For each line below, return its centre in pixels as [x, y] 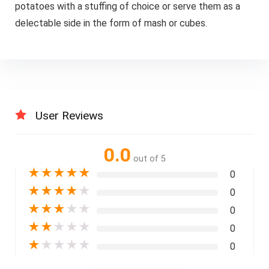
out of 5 [149, 159]
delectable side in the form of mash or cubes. [111, 23]
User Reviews [69, 116]
